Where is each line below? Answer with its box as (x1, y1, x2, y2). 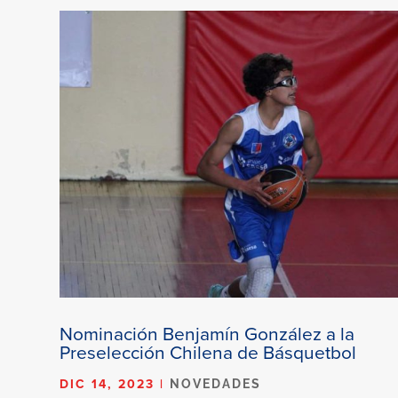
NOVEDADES (170, 376, 262, 391)
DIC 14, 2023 (60, 374, 155, 393)
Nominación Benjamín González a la (60, 319, 355, 346)
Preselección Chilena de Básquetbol (60, 338, 357, 365)
